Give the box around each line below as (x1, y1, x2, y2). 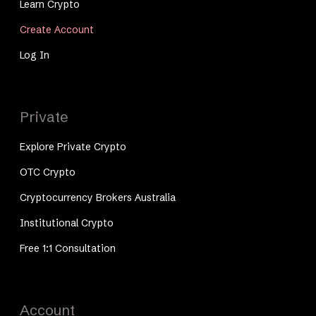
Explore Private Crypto (20, 140, 127, 153)
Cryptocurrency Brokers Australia (20, 190, 176, 204)
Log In (20, 48, 50, 61)
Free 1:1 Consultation (20, 241, 116, 255)
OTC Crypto (20, 165, 76, 178)
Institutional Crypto (20, 216, 114, 229)
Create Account (20, 23, 95, 36)
